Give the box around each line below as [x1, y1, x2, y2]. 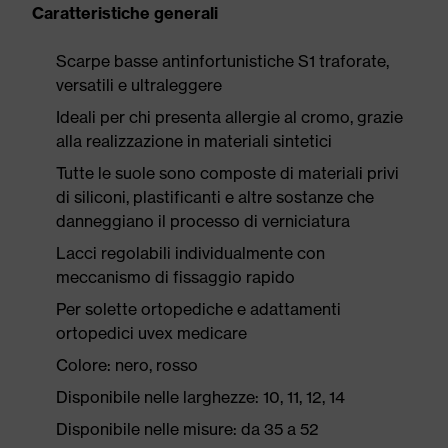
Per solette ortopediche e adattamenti [56, 299, 341, 319]
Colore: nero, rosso [56, 355, 198, 375]
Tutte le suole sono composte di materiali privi [56, 163, 399, 183]
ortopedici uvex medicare [56, 323, 247, 343]
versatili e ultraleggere [56, 75, 222, 95]
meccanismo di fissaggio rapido [56, 267, 295, 287]
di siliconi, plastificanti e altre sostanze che [56, 187, 374, 207]
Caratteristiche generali [32, 3, 218, 23]
